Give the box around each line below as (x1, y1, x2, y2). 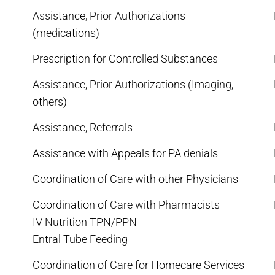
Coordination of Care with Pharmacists (33, 198, 220, 211)
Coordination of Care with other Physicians (33, 172, 238, 185)
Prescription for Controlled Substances (33, 52, 218, 65)
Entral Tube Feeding (33, 232, 128, 246)
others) (33, 95, 67, 108)
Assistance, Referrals (33, 120, 133, 134)
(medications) (33, 26, 99, 39)
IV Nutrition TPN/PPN (33, 215, 137, 228)
